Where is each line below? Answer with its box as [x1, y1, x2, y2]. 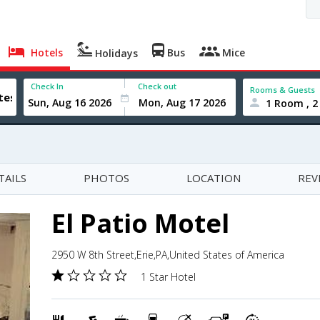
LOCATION [186, 171, 241, 185]
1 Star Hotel [141, 270, 196, 284]
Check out [138, 81, 177, 91]
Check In [31, 81, 64, 91]
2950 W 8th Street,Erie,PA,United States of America [51, 248, 284, 261]
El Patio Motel [51, 206, 229, 241]
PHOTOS [84, 171, 129, 185]
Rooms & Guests [250, 84, 316, 95]
